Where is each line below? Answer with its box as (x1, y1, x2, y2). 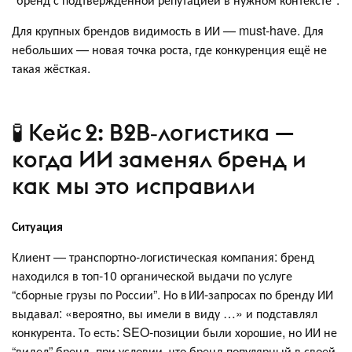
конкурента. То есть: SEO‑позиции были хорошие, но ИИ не (12, 323, 337, 342)
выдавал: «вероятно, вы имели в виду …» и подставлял (12, 304, 317, 323)
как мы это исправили (12, 170, 255, 200)
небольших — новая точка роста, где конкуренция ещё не (12, 40, 327, 59)
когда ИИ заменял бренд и (12, 144, 306, 174)
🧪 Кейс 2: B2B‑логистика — (12, 117, 294, 147)
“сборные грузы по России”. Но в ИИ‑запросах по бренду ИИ (12, 285, 333, 304)
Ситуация (12, 217, 63, 236)
